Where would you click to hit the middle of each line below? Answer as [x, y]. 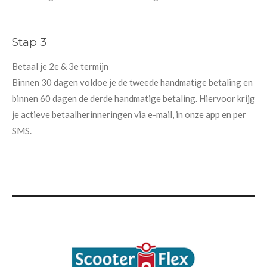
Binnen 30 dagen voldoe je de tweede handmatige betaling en [132, 82]
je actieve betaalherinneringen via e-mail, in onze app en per [129, 114]
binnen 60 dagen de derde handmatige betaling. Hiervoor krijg [133, 98]
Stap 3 [29, 41]
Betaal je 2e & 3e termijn [60, 66]
